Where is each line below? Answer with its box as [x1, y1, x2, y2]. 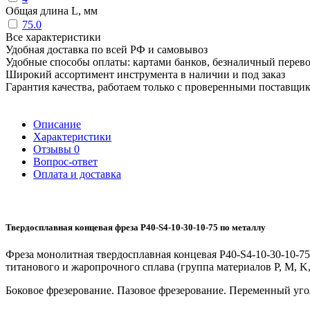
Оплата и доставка [33, 167, 121, 180]
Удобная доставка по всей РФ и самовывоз [6, 43, 208, 55]
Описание [33, 118, 81, 130]
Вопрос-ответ [33, 155, 98, 167]
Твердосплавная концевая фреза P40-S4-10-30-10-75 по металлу [6, 222, 266, 233]
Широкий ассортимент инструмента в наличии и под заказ [6, 68, 285, 80]
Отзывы [33, 143, 74, 155]
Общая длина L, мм [6, 4, 98, 17]
